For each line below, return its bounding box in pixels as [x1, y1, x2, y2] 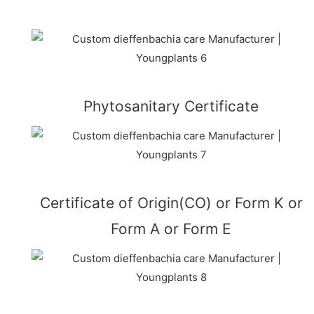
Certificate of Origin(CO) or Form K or [39, 193, 303, 212]
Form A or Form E [111, 219, 231, 238]
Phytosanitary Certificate [83, 97, 259, 115]
